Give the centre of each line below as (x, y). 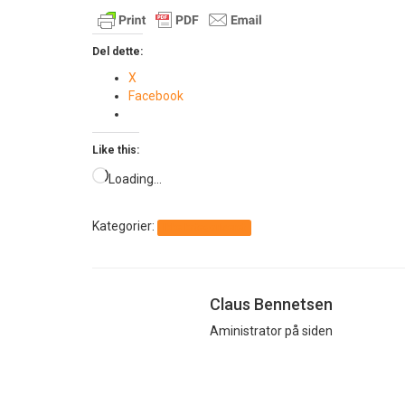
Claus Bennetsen (271, 304)
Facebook (156, 96)
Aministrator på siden (271, 331)
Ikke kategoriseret (204, 227)
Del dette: (118, 52)
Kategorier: (125, 226)
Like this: (116, 150)
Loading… (135, 179)
